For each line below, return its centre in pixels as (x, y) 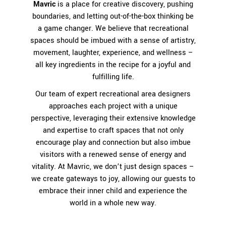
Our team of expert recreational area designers (113, 94)
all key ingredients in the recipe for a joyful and (113, 65)
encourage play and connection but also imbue (113, 142)
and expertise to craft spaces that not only (113, 130)
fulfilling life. (113, 77)
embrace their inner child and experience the (113, 191)
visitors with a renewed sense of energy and (113, 154)
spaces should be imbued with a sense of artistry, (113, 40)
